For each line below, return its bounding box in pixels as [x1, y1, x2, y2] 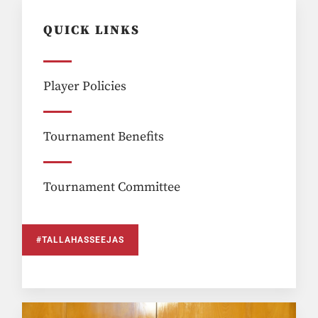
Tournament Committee [43, 178, 181, 195]
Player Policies [43, 77, 127, 94]
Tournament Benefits [43, 128, 165, 145]
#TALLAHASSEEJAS [36, 234, 125, 245]
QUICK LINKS [43, 21, 141, 38]
